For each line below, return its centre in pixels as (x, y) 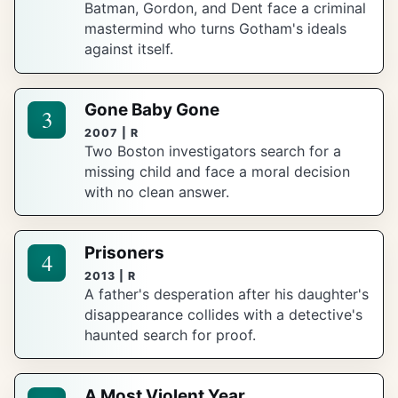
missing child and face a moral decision (218, 172)
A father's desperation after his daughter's (227, 295)
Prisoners (125, 252)
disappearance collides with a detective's (224, 315)
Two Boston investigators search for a (213, 151)
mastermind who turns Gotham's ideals (216, 29)
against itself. (129, 49)
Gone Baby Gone (152, 109)
